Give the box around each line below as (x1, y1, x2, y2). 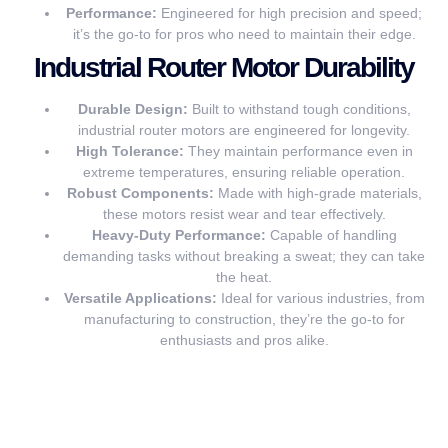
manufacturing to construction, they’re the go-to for (83, 310, 405, 327)
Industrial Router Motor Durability (34, 51, 414, 83)
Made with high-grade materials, (213, 184, 422, 201)
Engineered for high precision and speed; (157, 4, 422, 21)
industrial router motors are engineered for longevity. (78, 121, 410, 138)
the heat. (216, 268, 272, 285)
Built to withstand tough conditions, (187, 100, 411, 117)
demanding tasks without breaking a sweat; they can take (63, 247, 425, 264)
